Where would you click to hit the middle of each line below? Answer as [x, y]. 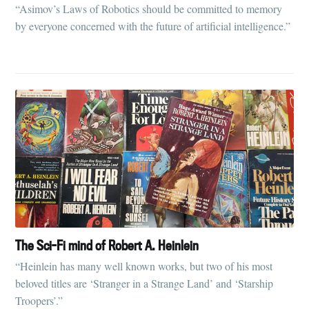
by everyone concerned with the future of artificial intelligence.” [153, 26]
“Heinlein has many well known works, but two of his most [144, 266]
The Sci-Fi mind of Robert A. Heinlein [107, 245]
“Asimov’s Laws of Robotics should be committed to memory [149, 9]
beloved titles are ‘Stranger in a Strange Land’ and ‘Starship [144, 283]
